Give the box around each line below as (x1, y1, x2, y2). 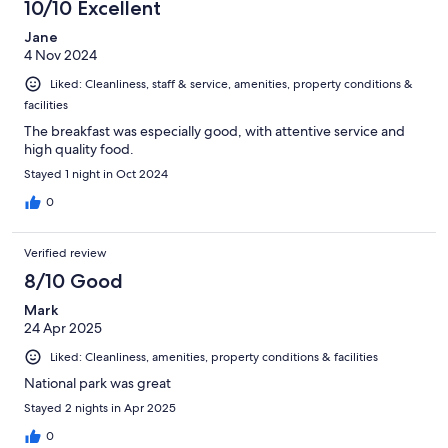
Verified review (24, 245, 107, 262)
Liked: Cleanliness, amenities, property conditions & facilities (50, 349, 378, 366)
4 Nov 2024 (24, 46, 97, 65)
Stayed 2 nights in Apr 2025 (24, 400, 176, 417)
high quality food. (24, 140, 134, 159)
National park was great (24, 374, 171, 393)
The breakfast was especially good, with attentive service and (24, 122, 405, 141)
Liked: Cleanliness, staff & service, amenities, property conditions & (50, 76, 413, 93)
